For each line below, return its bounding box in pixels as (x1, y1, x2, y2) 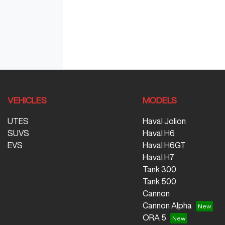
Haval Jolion (142, 117, 186, 125)
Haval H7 (142, 153, 174, 161)
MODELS (142, 96, 177, 104)
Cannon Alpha (142, 201, 192, 209)
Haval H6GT (142, 141, 186, 149)
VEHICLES (8, 96, 47, 104)
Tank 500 (142, 177, 176, 185)
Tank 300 (142, 165, 176, 173)
